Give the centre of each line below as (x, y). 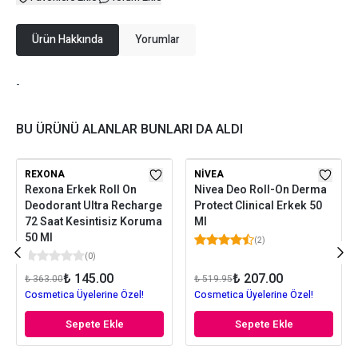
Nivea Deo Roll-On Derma (261, 190)
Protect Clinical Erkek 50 (258, 206)
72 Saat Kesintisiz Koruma (93, 222)
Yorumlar (157, 40)
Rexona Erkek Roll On (81, 190)
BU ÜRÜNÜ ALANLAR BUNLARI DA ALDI (129, 129)
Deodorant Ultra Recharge (93, 206)
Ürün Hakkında (68, 40)
